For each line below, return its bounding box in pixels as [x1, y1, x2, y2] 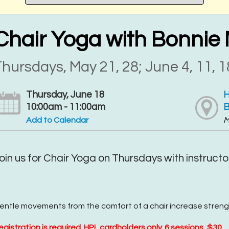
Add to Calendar [26, 116, 88, 124]
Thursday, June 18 [26, 89, 104, 100]
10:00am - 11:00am [26, 102, 105, 112]
